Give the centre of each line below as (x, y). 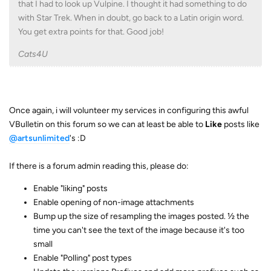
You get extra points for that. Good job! (91, 32)
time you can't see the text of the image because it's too (139, 230)
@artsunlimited (39, 139)
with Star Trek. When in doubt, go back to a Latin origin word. (131, 18)
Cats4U (33, 54)
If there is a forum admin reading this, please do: (99, 166)
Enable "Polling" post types (83, 258)
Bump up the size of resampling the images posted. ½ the (141, 217)
